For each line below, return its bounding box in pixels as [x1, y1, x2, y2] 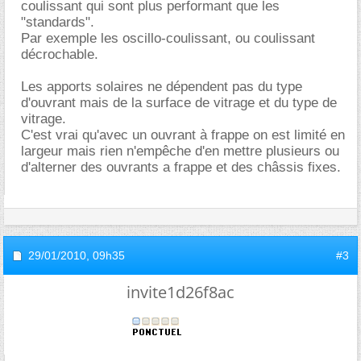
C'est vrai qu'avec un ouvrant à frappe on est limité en [21, 127, 345, 143]
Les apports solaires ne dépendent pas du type [21, 79, 302, 94]
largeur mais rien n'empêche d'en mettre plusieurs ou [21, 143, 339, 159]
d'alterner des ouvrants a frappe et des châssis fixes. [21, 160, 341, 175]
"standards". [21, 15, 94, 30]
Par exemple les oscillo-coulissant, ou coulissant [21, 31, 315, 46]
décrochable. [21, 47, 98, 62]
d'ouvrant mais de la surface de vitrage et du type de [21, 95, 337, 110]
